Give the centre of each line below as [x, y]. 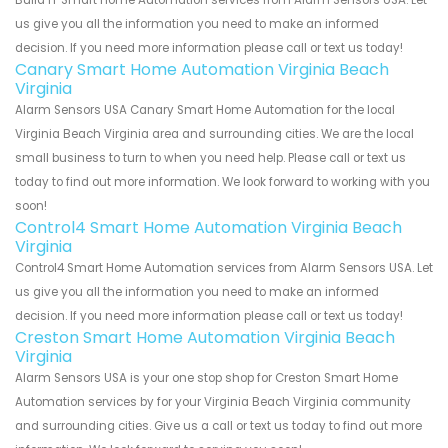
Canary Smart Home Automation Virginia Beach [202, 70]
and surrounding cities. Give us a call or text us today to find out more [218, 426]
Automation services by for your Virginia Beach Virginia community [213, 402]
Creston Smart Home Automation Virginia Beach [205, 338]
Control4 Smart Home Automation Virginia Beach [208, 228]
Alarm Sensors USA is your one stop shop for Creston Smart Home [206, 378]
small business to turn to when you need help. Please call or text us [210, 158]
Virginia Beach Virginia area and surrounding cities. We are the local [214, 134]
